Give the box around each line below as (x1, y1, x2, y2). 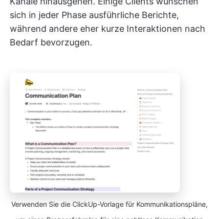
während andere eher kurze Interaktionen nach (10, 23, 205, 34)
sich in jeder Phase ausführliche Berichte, (10, 10, 179, 21)
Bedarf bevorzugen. (10, 37, 92, 48)
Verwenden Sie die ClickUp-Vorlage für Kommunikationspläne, (11, 200, 208, 209)
